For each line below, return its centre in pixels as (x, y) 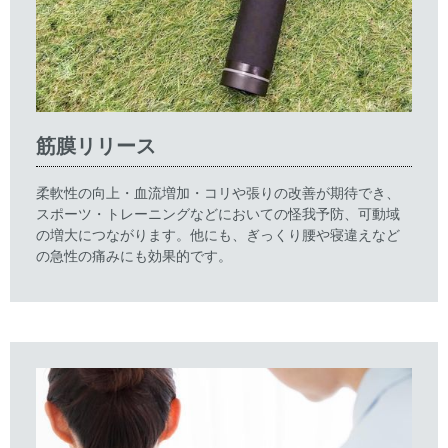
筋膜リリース (96, 145)
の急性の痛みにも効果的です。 (134, 255)
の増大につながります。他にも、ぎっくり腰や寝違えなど (218, 234)
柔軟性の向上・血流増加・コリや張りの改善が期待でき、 (218, 192)
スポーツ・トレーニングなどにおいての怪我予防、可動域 (218, 213)
